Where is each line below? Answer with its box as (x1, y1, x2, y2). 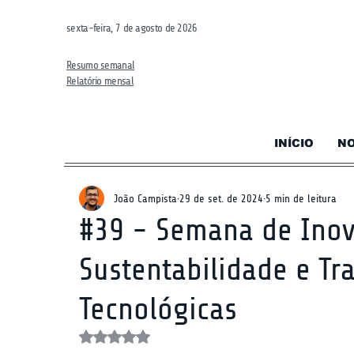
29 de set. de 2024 (179, 192, 263, 205)
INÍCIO (274, 137, 314, 149)
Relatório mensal (66, 75, 134, 87)
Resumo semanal (66, 59, 135, 71)
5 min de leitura (265, 192, 337, 205)
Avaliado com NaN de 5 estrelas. (114, 330, 259, 341)
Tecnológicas (79, 292, 237, 327)
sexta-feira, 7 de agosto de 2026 (66, 22, 198, 34)
